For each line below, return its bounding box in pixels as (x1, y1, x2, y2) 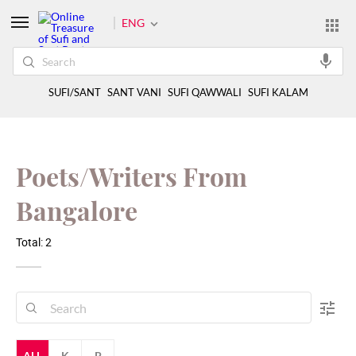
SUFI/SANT (48, 87, 101, 99)
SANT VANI (106, 87, 161, 99)
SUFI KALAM (247, 87, 308, 99)
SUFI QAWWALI (167, 87, 242, 99)
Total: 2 (16, 234, 52, 250)
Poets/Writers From (16, 159, 247, 193)
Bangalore (16, 193, 137, 227)
